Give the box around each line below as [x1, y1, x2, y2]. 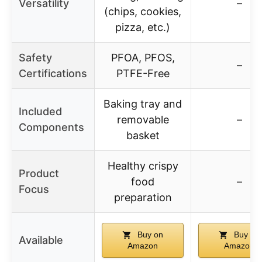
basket [126, 129, 160, 142]
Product [19, 167, 59, 180]
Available [19, 233, 63, 246]
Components [19, 120, 84, 133]
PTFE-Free [116, 67, 170, 80]
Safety [19, 51, 52, 64]
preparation [113, 191, 172, 204]
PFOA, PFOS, [111, 51, 175, 64]
